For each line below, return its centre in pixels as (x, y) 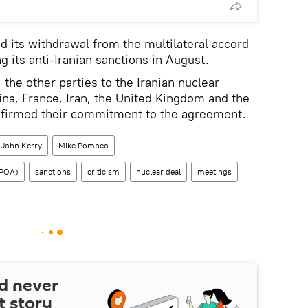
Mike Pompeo (84, 145)
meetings (214, 172)
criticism (103, 172)
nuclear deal (158, 172)
